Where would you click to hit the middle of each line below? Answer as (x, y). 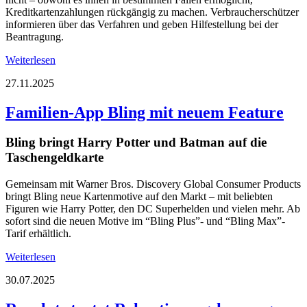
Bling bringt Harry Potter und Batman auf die (136, 143)
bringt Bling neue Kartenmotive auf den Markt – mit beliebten (139, 197)
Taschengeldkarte (54, 158)
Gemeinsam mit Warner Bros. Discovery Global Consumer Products (153, 184)
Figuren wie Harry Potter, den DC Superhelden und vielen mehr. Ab (153, 209)
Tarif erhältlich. (38, 234)
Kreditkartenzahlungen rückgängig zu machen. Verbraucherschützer (152, 12)
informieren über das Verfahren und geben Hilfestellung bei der (142, 24)
